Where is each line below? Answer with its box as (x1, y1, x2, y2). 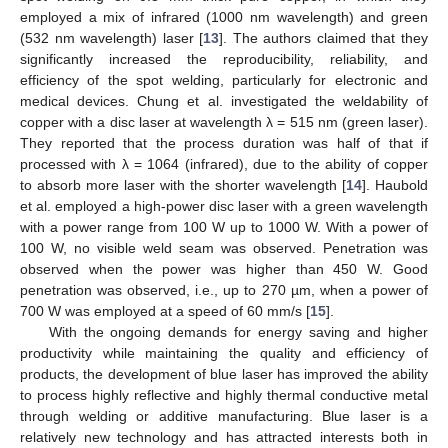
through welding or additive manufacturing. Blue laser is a (20, 407, 428, 424)
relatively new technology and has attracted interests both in (20, 428, 428, 445)
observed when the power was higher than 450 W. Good (20, 260, 428, 277)
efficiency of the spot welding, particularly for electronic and (20, 71, 428, 88)
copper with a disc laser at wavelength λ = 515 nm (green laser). (20, 113, 428, 130)
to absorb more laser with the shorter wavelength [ (20, 176, 346, 193)
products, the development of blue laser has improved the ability (20, 365, 428, 382)
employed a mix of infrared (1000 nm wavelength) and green (20, 8, 428, 25)
